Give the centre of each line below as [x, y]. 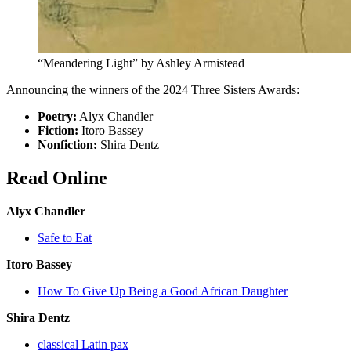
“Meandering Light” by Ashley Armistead [141, 63]
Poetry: [57, 117]
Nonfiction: [67, 145]
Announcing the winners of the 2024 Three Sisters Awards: [153, 90]
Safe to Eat [65, 237]
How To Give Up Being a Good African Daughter [163, 291]
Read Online [57, 178]
